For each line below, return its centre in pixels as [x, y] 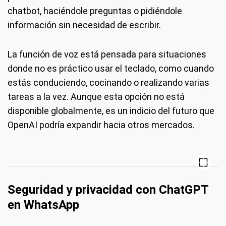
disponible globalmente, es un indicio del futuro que [111, 110]
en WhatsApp [43, 205]
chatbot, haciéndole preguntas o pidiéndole [95, 11]
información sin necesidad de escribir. [84, 25]
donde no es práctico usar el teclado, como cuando [111, 68]
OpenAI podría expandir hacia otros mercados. [101, 125]
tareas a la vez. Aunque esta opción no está [96, 96]
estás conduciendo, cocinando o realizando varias [108, 82]
